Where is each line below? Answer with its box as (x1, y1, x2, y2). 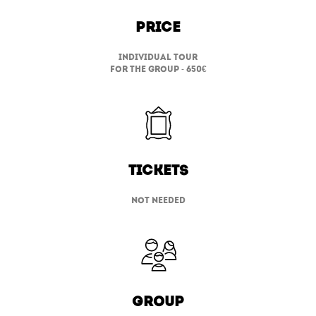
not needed (130, 196, 186, 205)
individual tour (119, 53, 197, 62)
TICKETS (128, 164, 188, 178)
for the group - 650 (109, 65, 202, 74)
